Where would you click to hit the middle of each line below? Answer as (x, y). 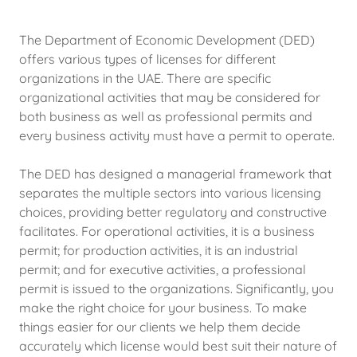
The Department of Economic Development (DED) (167, 40)
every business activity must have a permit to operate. (177, 135)
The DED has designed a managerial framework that (175, 174)
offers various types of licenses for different (147, 59)
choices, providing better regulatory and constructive (173, 212)
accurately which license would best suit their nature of (178, 346)
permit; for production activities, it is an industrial (159, 250)
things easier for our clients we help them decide (160, 327)
